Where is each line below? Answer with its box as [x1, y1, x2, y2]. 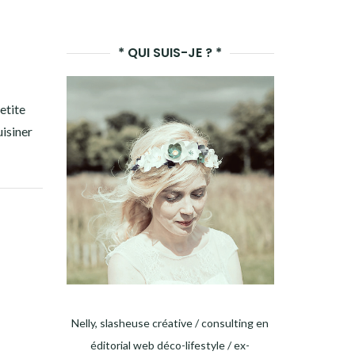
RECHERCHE [260, 67, 323, 76]
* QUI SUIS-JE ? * [118, 44, 223, 62]
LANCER [260, 3, 301, 13]
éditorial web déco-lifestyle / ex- [90, 338, 250, 352]
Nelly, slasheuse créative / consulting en [71, 315, 269, 330]
